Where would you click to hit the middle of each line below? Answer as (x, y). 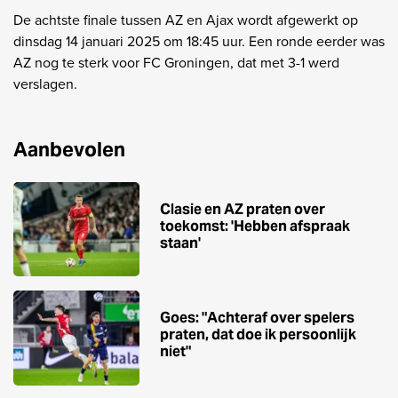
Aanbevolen (69, 149)
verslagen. (45, 84)
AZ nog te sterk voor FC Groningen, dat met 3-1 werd (176, 62)
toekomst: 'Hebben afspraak (255, 226)
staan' (180, 243)
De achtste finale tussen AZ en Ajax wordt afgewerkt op (186, 20)
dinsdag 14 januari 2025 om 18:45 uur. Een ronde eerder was (199, 41)
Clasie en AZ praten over (243, 209)
